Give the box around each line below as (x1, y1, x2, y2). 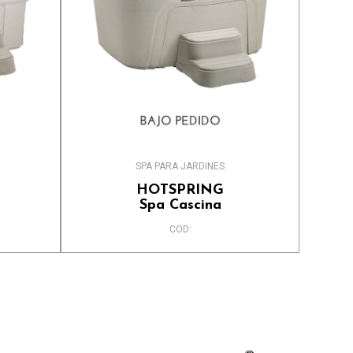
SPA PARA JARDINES (136, 161, 225, 173)
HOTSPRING (136, 183, 225, 199)
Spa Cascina (139, 198, 221, 214)
